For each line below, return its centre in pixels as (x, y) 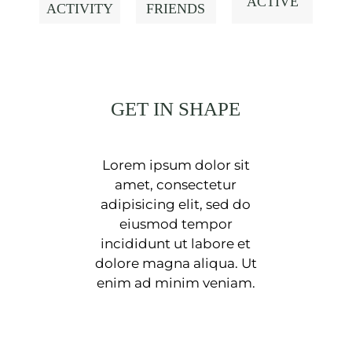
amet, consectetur (176, 184)
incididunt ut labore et (176, 243)
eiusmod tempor (176, 224)
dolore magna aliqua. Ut (176, 263)
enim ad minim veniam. (176, 282)
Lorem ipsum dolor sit (176, 165)
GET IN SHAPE (176, 108)
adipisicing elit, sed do (176, 204)
